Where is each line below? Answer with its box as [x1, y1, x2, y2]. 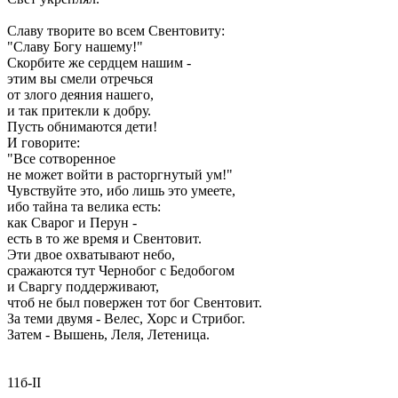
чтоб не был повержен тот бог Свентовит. [7, 295, 262, 310]
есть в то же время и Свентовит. [7, 231, 202, 246]
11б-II [7, 375, 41, 390]
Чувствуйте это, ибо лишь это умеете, [7, 183, 235, 198]
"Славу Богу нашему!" [7, 39, 143, 54]
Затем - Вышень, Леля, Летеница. [7, 327, 210, 342]
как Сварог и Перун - [7, 215, 137, 230]
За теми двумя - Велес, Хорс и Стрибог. [7, 311, 245, 326]
